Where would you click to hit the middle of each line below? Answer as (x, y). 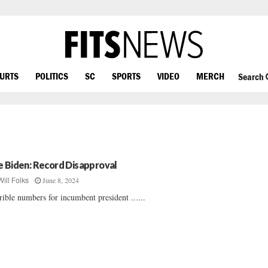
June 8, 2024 (61, 180)
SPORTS (126, 76)
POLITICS (52, 76)
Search (252, 77)
